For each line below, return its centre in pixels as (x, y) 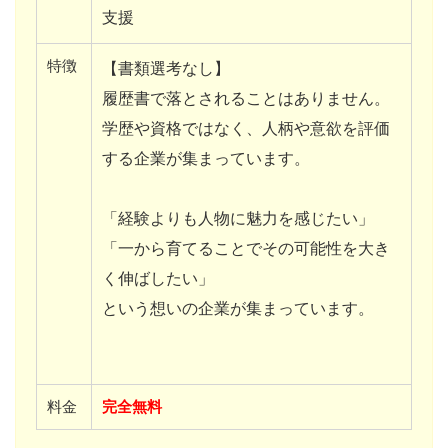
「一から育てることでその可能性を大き (246, 248)
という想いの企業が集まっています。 (238, 308)
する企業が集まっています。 (206, 158)
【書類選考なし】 (166, 68)
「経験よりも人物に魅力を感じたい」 (238, 218)
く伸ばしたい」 (158, 278)
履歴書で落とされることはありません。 (246, 98)
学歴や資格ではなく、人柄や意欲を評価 (246, 128)
